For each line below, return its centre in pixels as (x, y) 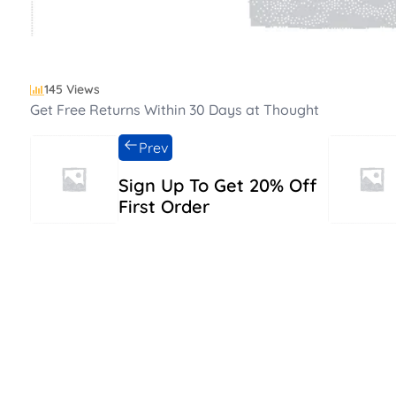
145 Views (72, 89)
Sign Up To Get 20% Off (217, 185)
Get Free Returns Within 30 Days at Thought (175, 110)
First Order (164, 206)
